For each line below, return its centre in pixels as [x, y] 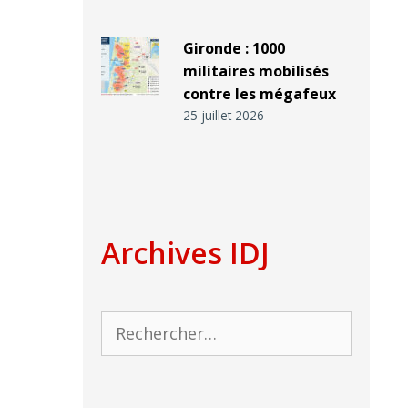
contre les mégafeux [259, 94]
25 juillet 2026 [223, 116]
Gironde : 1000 [234, 49]
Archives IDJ [185, 253]
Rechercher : [143, 323]
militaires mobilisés [255, 71]
